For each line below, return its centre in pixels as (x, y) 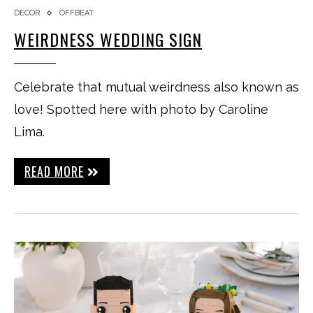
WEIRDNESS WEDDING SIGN (108, 39)
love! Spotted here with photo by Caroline (141, 109)
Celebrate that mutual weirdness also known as (156, 87)
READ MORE (54, 171)
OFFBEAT (77, 13)
